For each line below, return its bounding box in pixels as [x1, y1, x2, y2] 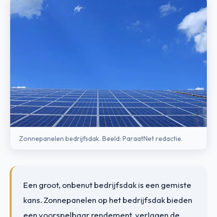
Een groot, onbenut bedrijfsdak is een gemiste [23, 179, 191, 190]
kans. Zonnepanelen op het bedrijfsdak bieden [23, 194, 192, 205]
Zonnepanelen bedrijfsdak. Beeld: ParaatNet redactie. [19, 134, 183, 143]
